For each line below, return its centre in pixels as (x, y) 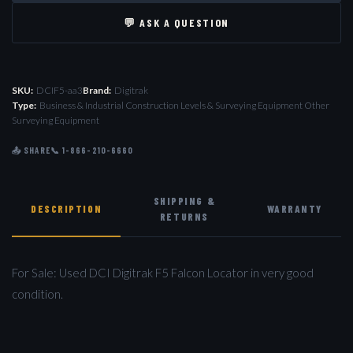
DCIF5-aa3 (59, 90)
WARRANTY (294, 208)
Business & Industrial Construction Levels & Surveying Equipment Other (184, 105)
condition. (37, 294)
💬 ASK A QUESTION (176, 22)
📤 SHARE (31, 150)
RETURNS (184, 216)
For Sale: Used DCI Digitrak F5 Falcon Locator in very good (163, 272)
